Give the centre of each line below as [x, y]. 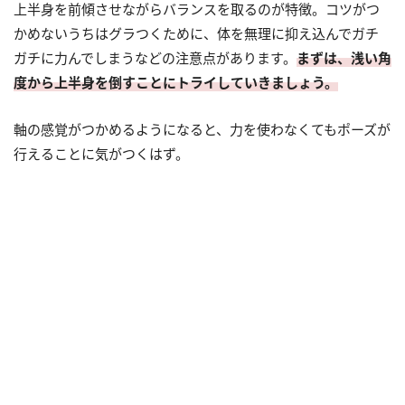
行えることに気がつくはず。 [101, 153]
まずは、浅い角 [344, 57]
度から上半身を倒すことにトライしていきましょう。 [176, 82]
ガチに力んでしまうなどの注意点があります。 [155, 57]
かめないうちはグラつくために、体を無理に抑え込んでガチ [196, 33]
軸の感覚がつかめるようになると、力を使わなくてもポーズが [202, 129]
